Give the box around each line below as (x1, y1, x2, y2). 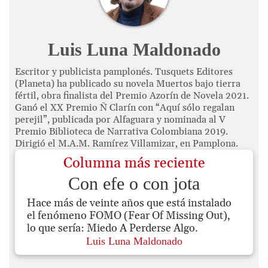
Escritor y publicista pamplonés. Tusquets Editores (15, 66, 233, 78)
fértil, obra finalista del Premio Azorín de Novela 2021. (15, 90, 249, 102)
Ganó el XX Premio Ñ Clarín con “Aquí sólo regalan (15, 102, 234, 114)
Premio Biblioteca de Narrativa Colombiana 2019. (15, 126, 228, 138)
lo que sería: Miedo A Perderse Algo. (27, 221, 198, 235)
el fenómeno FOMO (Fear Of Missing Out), (27, 209, 230, 223)
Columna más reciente (63, 155, 205, 172)
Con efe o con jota (68, 173, 200, 193)
